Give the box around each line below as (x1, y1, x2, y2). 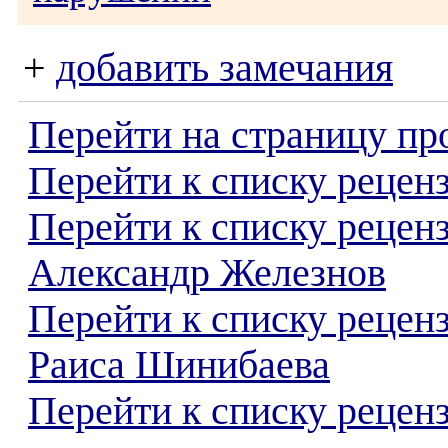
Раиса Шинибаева (28, 343, 330, 387)
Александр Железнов (28, 251, 386, 295)
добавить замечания (56, 46, 393, 90)
